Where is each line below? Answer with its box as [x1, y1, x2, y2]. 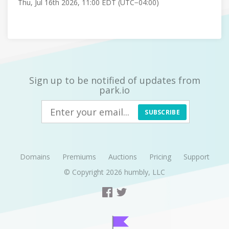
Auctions [108, 152, 137, 162]
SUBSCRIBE [145, 108, 180, 117]
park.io [99, 84, 130, 96]
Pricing [149, 152, 171, 162]
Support [183, 152, 210, 162]
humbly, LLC [124, 167, 165, 177]
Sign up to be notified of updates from [29, 74, 200, 86]
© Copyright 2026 [64, 167, 124, 177]
